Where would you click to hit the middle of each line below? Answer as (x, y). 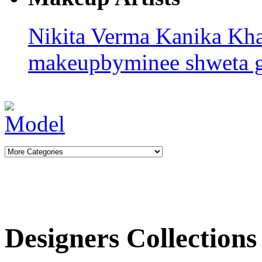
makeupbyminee (107, 63)
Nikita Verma (92, 36)
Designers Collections (131, 238)
